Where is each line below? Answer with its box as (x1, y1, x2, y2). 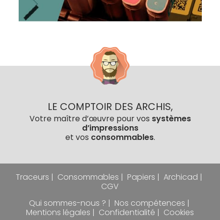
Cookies (164, 207, 194, 219)
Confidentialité (99, 207, 155, 219)
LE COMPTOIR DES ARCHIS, (47, 100, 173, 114)
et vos (65, 132, 91, 143)
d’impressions (82, 122, 138, 134)
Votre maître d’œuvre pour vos (29, 113, 152, 125)
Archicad (164, 171, 198, 183)
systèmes (151, 113, 191, 125)
